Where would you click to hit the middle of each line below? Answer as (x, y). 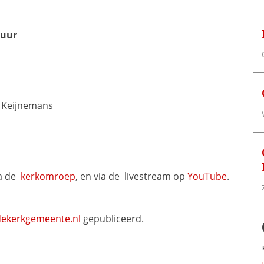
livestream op (156, 176)
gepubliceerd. (112, 219)
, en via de (99, 176)
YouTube (207, 176)
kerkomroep (48, 176)
